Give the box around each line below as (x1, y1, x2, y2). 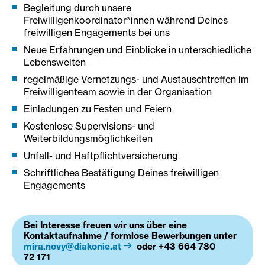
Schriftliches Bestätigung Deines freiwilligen (24, 167, 219, 179)
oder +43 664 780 (134, 241, 215, 253)
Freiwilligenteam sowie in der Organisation (24, 86, 212, 98)
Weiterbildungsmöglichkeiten (24, 132, 153, 145)
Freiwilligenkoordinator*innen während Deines (24, 14, 228, 27)
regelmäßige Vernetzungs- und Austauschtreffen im (24, 73, 249, 86)
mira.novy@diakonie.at (24, 241, 121, 253)
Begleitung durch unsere (24, 2, 131, 14)
